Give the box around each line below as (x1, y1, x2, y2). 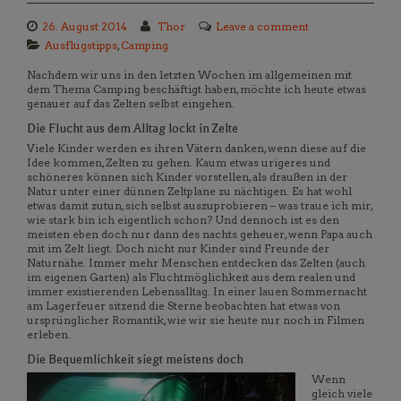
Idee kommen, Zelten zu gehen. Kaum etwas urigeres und (27, 156, 330, 169)
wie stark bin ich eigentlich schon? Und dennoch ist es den (27, 213, 339, 226)
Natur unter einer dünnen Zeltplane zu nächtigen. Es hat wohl (27, 184, 352, 198)
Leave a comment (216, 20, 309, 33)
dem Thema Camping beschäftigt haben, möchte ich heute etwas (27, 82, 366, 96)
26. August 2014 (42, 20, 127, 33)
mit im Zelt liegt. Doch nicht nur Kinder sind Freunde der (27, 242, 329, 255)
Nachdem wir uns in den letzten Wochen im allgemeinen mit (27, 68, 352, 81)
